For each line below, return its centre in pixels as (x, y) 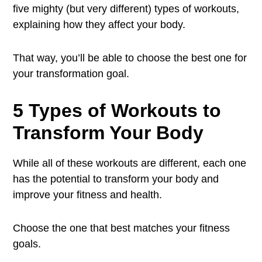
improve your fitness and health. (88, 195)
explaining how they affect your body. (99, 25)
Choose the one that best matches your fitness (122, 228)
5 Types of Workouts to (117, 111)
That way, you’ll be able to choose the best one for (130, 58)
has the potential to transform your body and (116, 179)
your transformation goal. (71, 74)
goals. (27, 244)
